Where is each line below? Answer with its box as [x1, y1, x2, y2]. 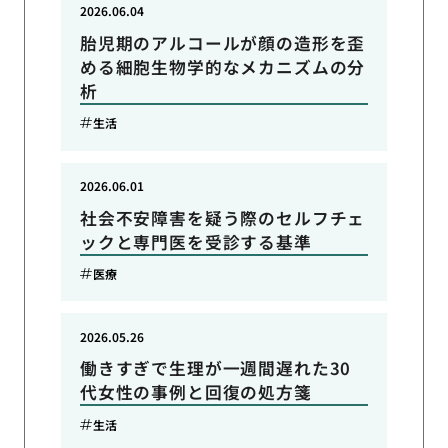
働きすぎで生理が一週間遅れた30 [79, 356, 352, 381]
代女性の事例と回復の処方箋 [79, 380, 312, 405]
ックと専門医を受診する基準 [79, 229, 312, 254]
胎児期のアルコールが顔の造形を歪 [79, 30, 366, 55]
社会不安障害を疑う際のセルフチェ [79, 205, 366, 230]
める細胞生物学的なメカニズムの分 [79, 54, 366, 79]
